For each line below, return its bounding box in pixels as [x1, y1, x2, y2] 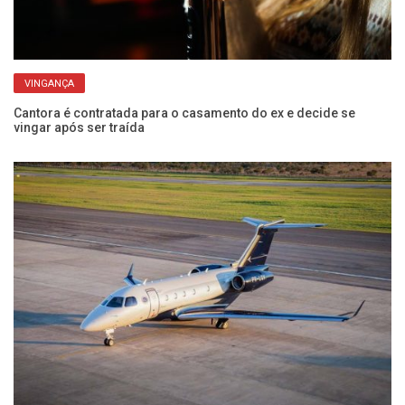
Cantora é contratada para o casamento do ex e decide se [14, 106, 355, 121]
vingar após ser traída [14, 120, 145, 136]
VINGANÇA [24, 78, 74, 90]
